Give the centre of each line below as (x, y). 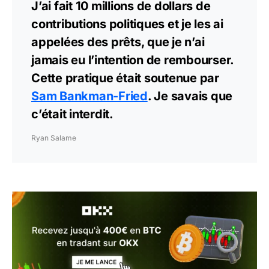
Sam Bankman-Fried (89, 96)
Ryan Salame (54, 138)
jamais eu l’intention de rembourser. (132, 60)
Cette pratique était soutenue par (125, 78)
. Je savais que (190, 96)
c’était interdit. (72, 114)
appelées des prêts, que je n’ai (118, 42)
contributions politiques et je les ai (127, 24)
